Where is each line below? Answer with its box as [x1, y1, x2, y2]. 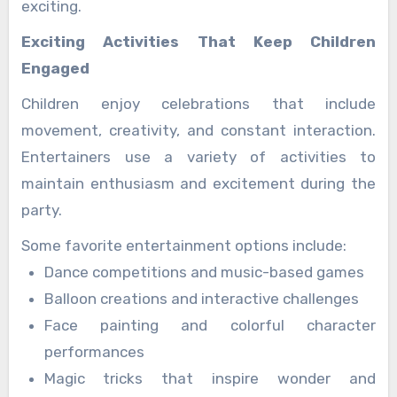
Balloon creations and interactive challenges [43, 290, 359, 308]
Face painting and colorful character [43, 316, 376, 335]
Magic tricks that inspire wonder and [43, 370, 376, 388]
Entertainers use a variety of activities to [21, 148, 376, 167]
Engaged [21, 59, 90, 78]
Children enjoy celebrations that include [21, 95, 376, 113]
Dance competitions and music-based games [43, 263, 364, 282]
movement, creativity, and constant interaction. [21, 121, 376, 140]
